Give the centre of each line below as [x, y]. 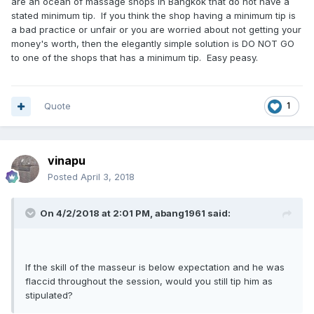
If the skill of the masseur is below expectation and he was [155, 267]
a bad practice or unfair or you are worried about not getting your [156, 29]
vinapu [67, 161]
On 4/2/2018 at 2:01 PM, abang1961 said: [135, 213]
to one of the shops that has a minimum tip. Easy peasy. [137, 57]
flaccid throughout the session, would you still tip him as [149, 281]
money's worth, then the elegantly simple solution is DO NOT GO [153, 43]
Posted [64, 177]
